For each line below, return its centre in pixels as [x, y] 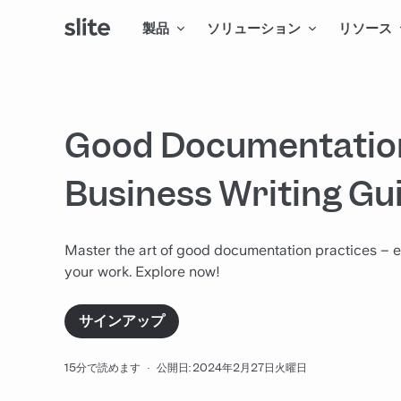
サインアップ [122, 321]
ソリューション [254, 28]
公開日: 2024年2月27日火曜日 [232, 367]
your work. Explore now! [142, 272]
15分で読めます [102, 367]
